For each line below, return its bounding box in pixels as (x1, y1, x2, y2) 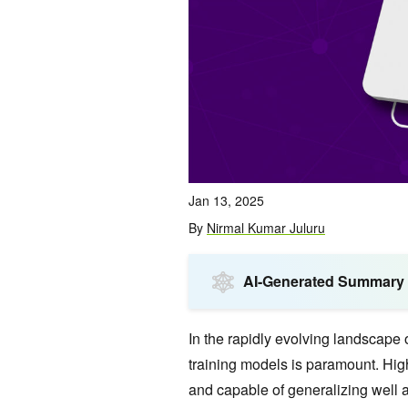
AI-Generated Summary (243, 270, 404, 292)
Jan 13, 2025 (189, 191, 264, 210)
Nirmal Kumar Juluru (207, 219, 325, 238)
